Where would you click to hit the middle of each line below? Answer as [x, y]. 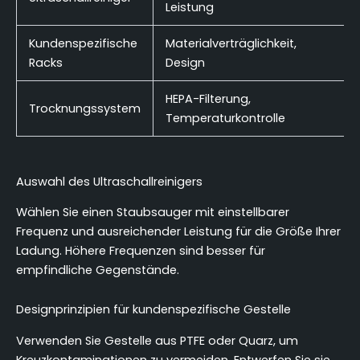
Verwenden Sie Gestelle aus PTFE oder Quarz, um [157, 340]
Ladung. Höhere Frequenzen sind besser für [141, 250]
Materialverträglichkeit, [231, 43]
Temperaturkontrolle [225, 118]
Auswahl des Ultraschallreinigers [109, 181]
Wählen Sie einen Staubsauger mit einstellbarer [153, 212]
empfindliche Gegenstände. [98, 270]
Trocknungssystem [84, 108]
